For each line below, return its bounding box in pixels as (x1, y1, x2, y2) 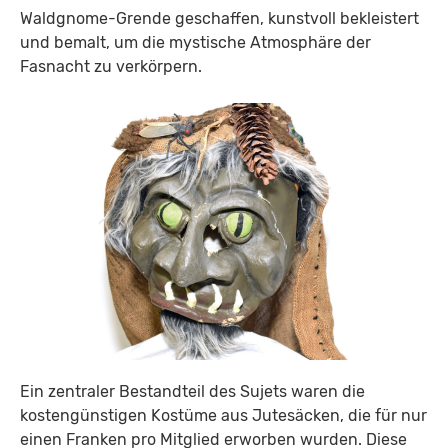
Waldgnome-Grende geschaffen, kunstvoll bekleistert (20, 8, 419, 28)
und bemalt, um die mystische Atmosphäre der (20, 32, 371, 52)
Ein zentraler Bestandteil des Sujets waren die (20, 381, 365, 401)
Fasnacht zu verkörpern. (20, 56, 202, 76)
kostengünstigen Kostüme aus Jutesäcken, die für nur (20, 405, 427, 425)
